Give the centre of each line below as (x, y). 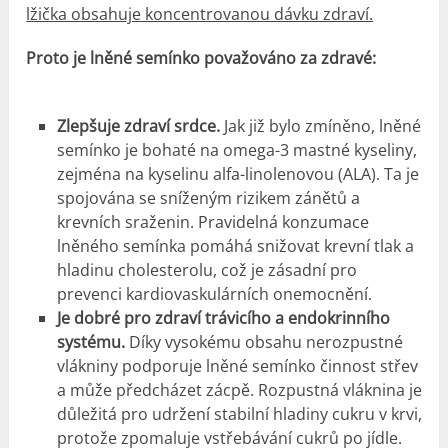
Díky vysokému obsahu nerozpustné (263, 341)
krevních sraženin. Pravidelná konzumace (212, 221)
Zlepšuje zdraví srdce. (140, 125)
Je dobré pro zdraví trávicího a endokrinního (223, 317)
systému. (90, 341)
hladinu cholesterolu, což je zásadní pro (206, 269)
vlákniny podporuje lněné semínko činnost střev (237, 365)
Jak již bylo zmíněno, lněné (322, 125)
